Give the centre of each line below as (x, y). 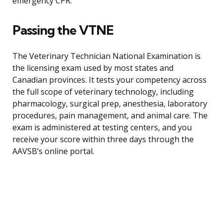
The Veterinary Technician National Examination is (107, 56)
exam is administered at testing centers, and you (102, 128)
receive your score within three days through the (103, 139)
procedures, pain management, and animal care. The (110, 116)
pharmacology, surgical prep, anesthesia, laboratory (110, 104)
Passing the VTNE (63, 30)
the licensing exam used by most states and (93, 68)
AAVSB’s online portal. (53, 151)
